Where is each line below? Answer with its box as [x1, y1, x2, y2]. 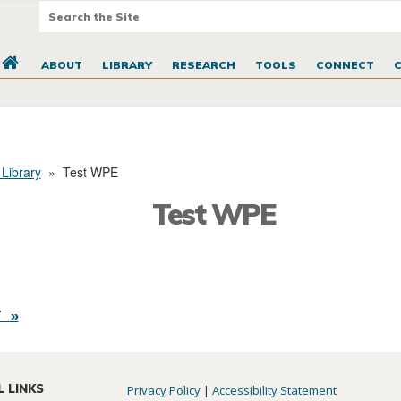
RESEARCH [171, 58, 235, 73]
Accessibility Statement [212, 382, 337, 399]
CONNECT [315, 58, 374, 73]
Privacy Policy [127, 382, 201, 399]
